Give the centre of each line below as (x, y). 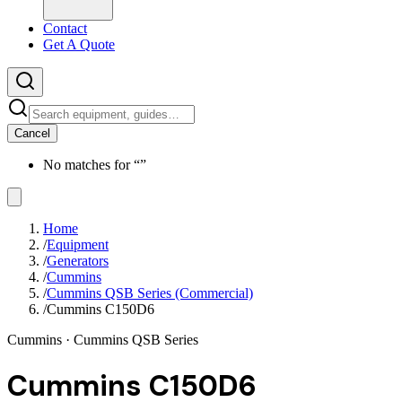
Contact (65, 28)
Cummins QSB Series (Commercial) (150, 293)
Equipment (78, 245)
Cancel (32, 133)
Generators (78, 261)
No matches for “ (92, 165)
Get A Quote (79, 44)
